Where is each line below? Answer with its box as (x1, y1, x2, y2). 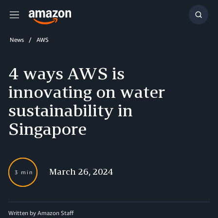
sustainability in (8, 100, 133, 120)
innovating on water (8, 82, 165, 102)
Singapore (8, 119, 87, 139)
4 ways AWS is (8, 63, 125, 83)
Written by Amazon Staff (8, 209, 73, 217)
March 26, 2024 (49, 166, 113, 177)
